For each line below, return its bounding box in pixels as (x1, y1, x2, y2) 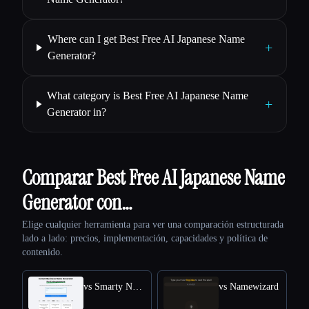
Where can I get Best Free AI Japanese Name (47, 33, 245, 46)
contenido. (22, 247, 63, 258)
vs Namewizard (219, 281, 279, 292)
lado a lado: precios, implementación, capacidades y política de (22, 233, 268, 244)
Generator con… (22, 189, 132, 217)
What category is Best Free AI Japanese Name (47, 90, 249, 102)
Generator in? (47, 106, 107, 119)
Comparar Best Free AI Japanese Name (22, 164, 285, 192)
